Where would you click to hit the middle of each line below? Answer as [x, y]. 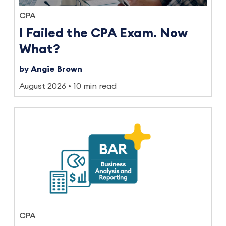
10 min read [95, 86]
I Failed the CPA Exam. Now [103, 33]
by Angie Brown [51, 69]
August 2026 [43, 86]
